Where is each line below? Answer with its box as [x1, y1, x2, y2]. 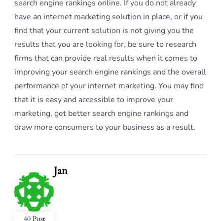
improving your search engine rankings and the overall [14, 67, 206, 77]
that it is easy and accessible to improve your [14, 94, 173, 105]
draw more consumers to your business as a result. [14, 122, 195, 133]
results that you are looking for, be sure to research [14, 39, 196, 50]
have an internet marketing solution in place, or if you [14, 11, 203, 22]
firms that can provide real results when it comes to [14, 53, 197, 64]
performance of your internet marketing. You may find [14, 80, 204, 91]
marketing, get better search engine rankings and [14, 108, 188, 119]
